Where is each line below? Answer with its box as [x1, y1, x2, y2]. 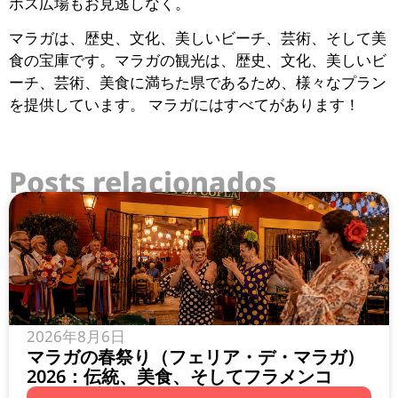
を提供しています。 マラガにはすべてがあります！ [9, 94, 360, 115]
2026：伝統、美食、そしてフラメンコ [27, 364, 332, 389]
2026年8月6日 [27, 326, 125, 347]
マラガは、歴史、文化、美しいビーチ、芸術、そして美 [9, 28, 386, 49]
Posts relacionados [9, 163, 276, 202]
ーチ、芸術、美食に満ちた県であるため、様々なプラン [9, 72, 386, 93]
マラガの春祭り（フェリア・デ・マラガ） [27, 345, 364, 370]
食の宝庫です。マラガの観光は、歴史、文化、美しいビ [9, 50, 386, 71]
